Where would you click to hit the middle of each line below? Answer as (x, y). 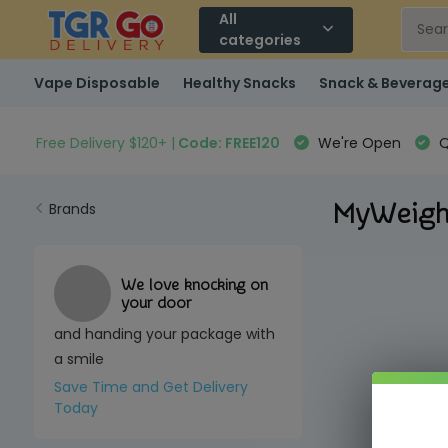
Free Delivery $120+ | (105, 142)
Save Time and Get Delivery (150, 387)
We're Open (357, 142)
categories (260, 39)
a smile (78, 359)
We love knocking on (194, 284)
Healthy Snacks (239, 82)
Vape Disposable (96, 82)
